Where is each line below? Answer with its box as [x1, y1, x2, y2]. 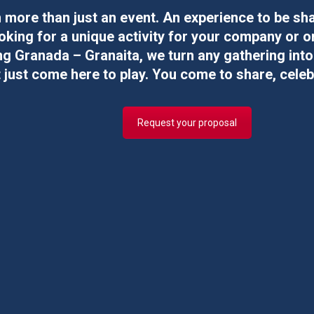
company [220, 28, 282, 45]
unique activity [68, 28, 165, 45]
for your [165, 28, 220, 45]
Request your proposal [137, 117, 237, 128]
